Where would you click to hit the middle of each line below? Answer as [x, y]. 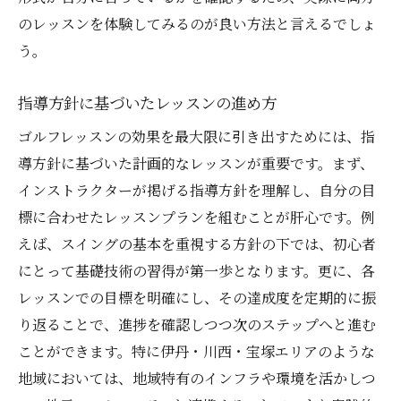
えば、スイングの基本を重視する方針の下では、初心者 [197, 244]
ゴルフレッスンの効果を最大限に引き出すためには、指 [196, 137]
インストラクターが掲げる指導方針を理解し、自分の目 [197, 191]
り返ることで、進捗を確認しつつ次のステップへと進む [197, 325]
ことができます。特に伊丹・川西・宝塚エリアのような [196, 352]
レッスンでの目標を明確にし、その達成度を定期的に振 [197, 298]
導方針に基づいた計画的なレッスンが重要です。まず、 [196, 164]
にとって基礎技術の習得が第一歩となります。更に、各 [196, 271]
